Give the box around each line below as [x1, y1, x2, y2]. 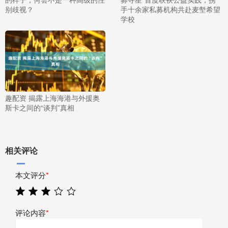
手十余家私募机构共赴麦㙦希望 [120, 4, 220, 14]
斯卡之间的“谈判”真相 [5, 102, 74, 112]
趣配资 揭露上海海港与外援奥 [5, 92, 100, 103]
